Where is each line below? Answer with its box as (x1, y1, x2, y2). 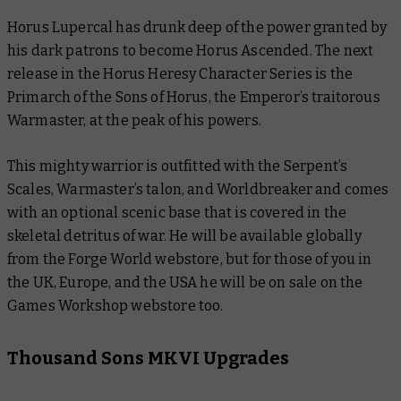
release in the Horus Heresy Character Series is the (7, 65, 354, 83)
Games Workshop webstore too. (7, 297, 224, 315)
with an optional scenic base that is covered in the (7, 204, 347, 222)
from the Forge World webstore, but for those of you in (7, 251, 372, 269)
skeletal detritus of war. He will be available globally (7, 227, 362, 245)
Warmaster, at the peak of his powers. (7, 112, 265, 130)
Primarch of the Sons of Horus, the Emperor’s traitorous (7, 89, 380, 107)
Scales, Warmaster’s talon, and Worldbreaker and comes (7, 181, 389, 199)
